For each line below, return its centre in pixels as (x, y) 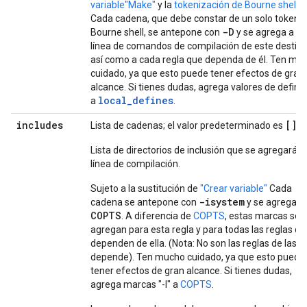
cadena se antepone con (145, 202)
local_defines (136, 100)
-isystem (222, 202)
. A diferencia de (157, 216)
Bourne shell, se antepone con (156, 32)
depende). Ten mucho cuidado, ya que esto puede (198, 257)
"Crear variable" (234, 188)
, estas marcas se (262, 216)
